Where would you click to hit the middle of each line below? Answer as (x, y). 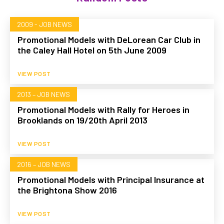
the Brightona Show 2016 (67, 190)
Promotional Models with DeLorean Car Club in (109, 39)
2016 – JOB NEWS (44, 164)
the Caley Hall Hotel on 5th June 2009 (92, 50)
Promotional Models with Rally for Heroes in (103, 109)
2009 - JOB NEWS (44, 24)
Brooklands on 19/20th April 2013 (82, 120)
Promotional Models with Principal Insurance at (111, 179)
